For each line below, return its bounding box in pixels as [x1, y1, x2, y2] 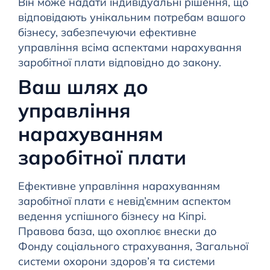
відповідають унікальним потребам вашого [17, 10, 245, 25]
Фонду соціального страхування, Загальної [17, 239, 248, 254]
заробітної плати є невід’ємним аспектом [17, 194, 231, 209]
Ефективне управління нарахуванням [17, 179, 220, 193]
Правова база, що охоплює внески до [17, 224, 216, 239]
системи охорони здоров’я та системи [17, 254, 215, 269]
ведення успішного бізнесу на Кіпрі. [17, 209, 206, 224]
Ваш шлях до [17, 74, 148, 99]
